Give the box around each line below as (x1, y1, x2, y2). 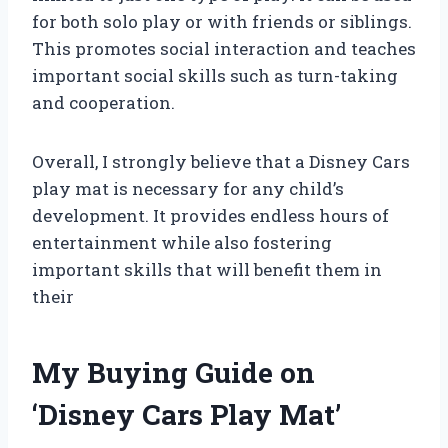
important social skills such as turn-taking (32, 64, 398, 88)
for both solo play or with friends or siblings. (32, 10, 412, 34)
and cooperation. (32, 91, 175, 115)
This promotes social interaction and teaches (32, 37, 416, 61)
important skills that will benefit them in (32, 258, 382, 282)
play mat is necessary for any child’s (32, 177, 344, 201)
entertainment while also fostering (32, 231, 332, 255)
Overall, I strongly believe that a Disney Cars (32, 150, 410, 174)
